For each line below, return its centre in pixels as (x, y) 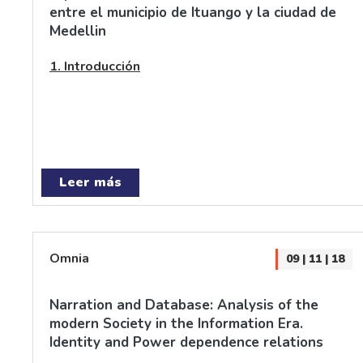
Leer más (90, 182)
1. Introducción (95, 66)
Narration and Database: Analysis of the (184, 305)
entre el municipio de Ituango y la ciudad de (193, 13)
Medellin (78, 31)
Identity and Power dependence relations (186, 342)
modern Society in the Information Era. (176, 324)
